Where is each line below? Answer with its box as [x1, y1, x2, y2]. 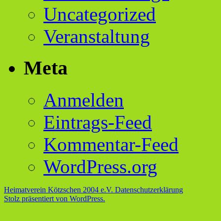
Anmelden [43, 89, 124, 110]
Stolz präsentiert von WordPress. [4, 194, 105, 203]
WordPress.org [43, 155, 157, 177]
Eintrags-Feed [43, 111, 152, 133]
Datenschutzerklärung [115, 185, 183, 194]
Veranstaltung [43, 25, 150, 47]
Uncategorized [43, 3, 156, 25]
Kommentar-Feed [43, 133, 179, 155]
